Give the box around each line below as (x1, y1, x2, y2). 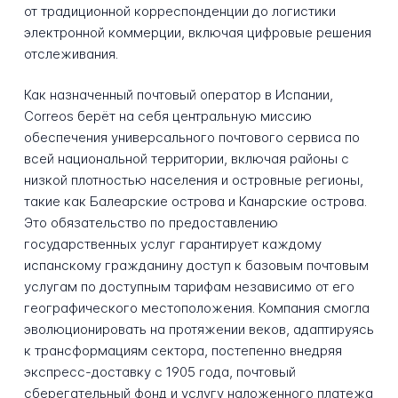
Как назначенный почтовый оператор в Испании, (23, 86, 333, 104)
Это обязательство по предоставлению (23, 214, 278, 232)
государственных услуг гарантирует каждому (23, 235, 322, 253)
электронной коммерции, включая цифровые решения (23, 23, 371, 41)
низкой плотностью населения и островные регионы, (23, 171, 363, 189)
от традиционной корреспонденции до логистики (23, 2, 336, 20)
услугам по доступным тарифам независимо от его (23, 278, 354, 296)
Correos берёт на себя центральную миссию (23, 107, 312, 125)
